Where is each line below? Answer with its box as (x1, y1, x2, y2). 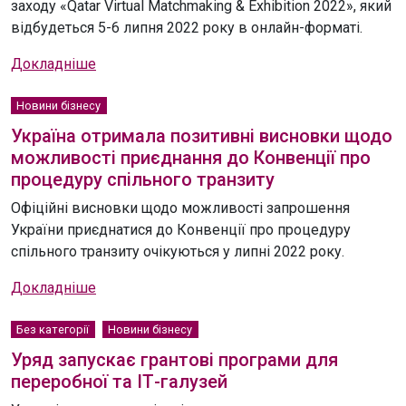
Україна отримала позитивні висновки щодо (11, 125, 392, 148)
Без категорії (16, 323, 90, 337)
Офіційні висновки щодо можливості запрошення (11, 199, 350, 217)
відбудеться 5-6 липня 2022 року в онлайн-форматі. (11, 19, 362, 37)
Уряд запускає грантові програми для (11, 349, 338, 372)
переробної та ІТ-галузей (11, 371, 227, 393)
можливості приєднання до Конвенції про (11, 147, 371, 169)
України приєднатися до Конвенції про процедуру (11, 221, 351, 239)
